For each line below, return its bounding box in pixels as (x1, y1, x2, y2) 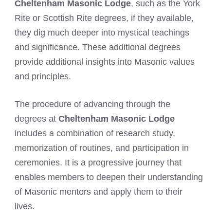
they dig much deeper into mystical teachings (15, 27, 189, 37)
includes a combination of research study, (15, 128, 175, 138)
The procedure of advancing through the (15, 99, 170, 109)
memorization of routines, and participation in (15, 143, 189, 153)
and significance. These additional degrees (15, 42, 181, 52)
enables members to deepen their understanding (15, 172, 203, 182)
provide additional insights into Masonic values (15, 56, 195, 67)
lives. (15, 201, 35, 211)
